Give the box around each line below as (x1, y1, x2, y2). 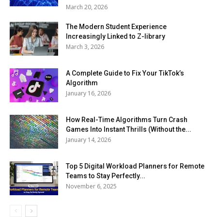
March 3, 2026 (66, 42, 104, 51)
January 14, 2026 (66, 135, 111, 144)
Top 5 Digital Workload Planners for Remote (66, 162, 204, 170)
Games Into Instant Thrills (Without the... (66, 125, 191, 133)
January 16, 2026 (66, 89, 111, 97)
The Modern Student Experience (66, 22, 167, 31)
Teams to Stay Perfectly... (66, 171, 145, 180)
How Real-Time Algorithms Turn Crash (66, 115, 187, 124)
